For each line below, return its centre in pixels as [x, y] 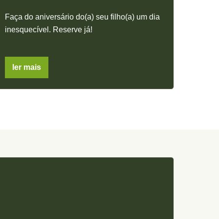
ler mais [26, 67]
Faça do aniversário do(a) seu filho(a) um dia [82, 17]
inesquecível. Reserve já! [48, 29]
